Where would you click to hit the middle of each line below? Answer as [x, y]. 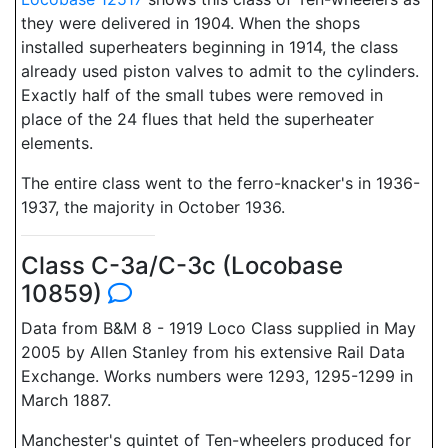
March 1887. [66, 400]
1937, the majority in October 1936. [153, 207]
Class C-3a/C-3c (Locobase [182, 265]
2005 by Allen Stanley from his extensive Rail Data [213, 352]
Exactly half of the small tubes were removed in [202, 95]
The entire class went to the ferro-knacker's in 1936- [220, 183]
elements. [57, 143]
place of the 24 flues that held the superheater [197, 119]
